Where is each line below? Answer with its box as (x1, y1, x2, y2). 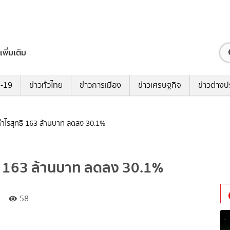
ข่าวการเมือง (79, 79, 121, 91)
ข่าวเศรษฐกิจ (138, 79, 181, 91)
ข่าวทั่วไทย (29, 79, 63, 91)
